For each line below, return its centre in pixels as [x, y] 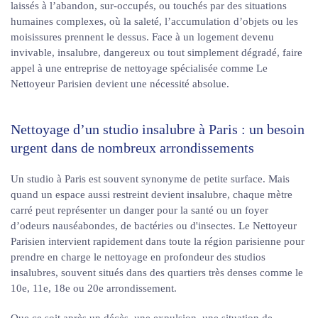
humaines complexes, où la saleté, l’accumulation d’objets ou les [154, 21]
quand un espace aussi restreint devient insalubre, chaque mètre [152, 194]
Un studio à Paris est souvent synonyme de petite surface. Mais [150, 179]
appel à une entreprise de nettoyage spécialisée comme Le [139, 68]
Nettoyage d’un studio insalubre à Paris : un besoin [158, 129]
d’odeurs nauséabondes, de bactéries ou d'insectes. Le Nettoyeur [154, 226]
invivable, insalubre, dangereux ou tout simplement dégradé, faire [157, 53]
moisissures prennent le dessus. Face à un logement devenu [142, 37]
